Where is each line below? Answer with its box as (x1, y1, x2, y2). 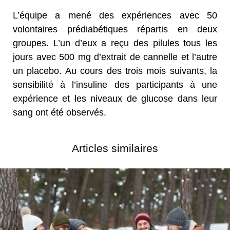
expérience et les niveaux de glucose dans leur (13, 93, 217, 104)
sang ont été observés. (13, 107, 106, 118)
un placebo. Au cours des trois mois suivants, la (13, 65, 217, 76)
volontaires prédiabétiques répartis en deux (13, 24, 217, 34)
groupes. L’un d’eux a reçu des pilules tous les (13, 37, 217, 48)
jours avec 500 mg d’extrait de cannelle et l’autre (13, 51, 217, 62)
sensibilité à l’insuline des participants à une (13, 79, 217, 90)
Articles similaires (72, 142, 158, 154)
